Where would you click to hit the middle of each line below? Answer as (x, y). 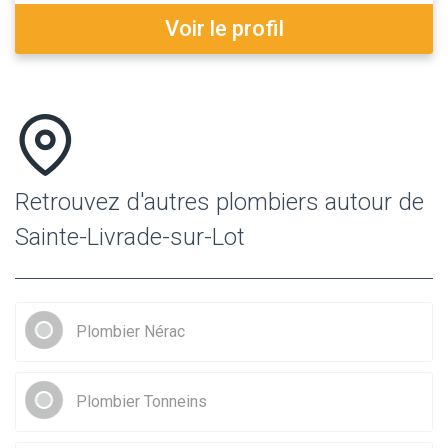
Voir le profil (224, 28)
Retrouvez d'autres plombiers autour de (219, 201)
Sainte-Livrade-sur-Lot (130, 236)
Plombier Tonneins (141, 401)
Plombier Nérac (130, 331)
